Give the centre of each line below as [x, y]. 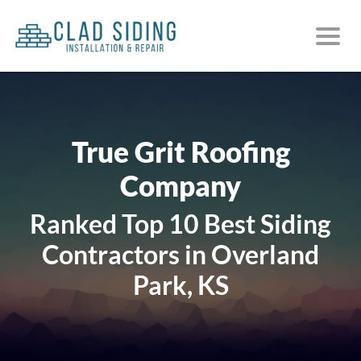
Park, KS [180, 284]
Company [180, 185]
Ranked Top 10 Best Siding [180, 223]
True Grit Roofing [180, 151]
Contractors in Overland [180, 254]
